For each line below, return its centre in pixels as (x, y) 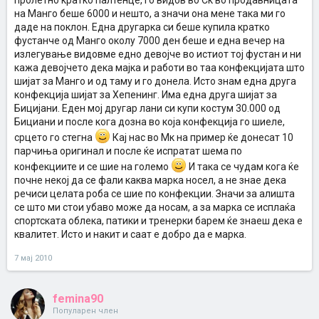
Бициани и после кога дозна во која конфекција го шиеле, (150, 122)
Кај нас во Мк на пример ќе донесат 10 (202, 137)
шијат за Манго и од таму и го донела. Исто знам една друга (155, 81)
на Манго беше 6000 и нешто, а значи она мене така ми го (150, 14)
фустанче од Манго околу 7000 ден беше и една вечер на (150, 41)
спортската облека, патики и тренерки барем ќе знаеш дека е (158, 221)
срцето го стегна (54, 137)
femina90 (78, 299)
